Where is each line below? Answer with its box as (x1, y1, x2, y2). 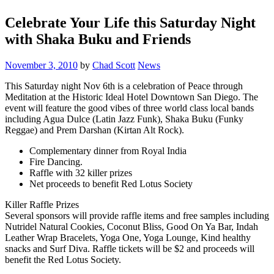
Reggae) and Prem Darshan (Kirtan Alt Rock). (5, 124, 184, 135)
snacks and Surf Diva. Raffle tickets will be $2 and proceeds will (5, 243, 254, 254)
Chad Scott (92, 59, 135, 70)
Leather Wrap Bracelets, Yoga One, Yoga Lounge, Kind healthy (5, 232, 251, 243)
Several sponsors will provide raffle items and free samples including (5, 210, 269, 221)
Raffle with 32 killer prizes (29, 167, 132, 178)
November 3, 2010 (5, 59, 78, 70)
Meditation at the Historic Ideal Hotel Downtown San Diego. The (5, 91, 258, 102)
